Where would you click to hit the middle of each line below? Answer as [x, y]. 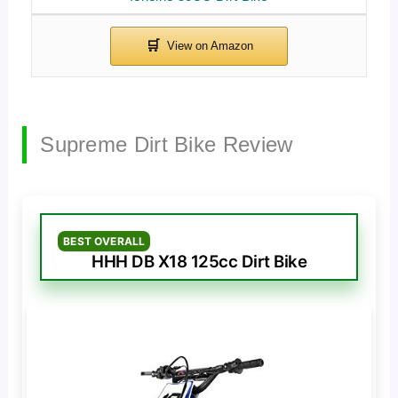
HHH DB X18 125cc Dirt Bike [199, 261]
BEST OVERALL [104, 241]
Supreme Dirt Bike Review [167, 144]
